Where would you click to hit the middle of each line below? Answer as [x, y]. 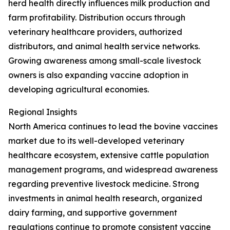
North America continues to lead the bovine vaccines [113, 126]
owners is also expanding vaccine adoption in [98, 75]
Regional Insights [43, 112]
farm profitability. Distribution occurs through [97, 17]
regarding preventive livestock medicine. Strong [104, 184]
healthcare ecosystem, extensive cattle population [109, 155]
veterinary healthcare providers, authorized [95, 32]
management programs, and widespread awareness [113, 169]
